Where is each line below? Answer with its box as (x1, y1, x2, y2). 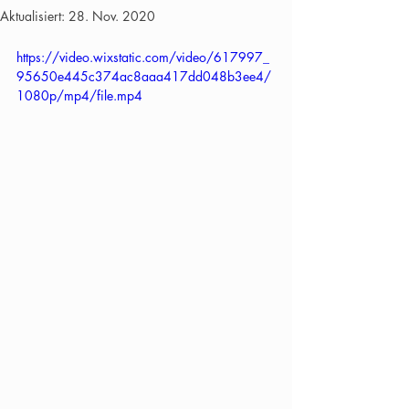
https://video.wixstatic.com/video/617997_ (16, 48, 269, 66)
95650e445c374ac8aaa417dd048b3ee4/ (16, 68, 271, 85)
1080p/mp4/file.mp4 (16, 87, 142, 104)
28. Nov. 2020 (68, 7, 155, 25)
